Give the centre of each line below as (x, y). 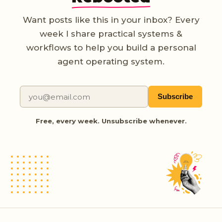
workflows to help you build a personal (111, 48)
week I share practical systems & (111, 34)
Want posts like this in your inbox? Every (111, 20)
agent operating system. (111, 62)
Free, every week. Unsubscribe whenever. (111, 121)
